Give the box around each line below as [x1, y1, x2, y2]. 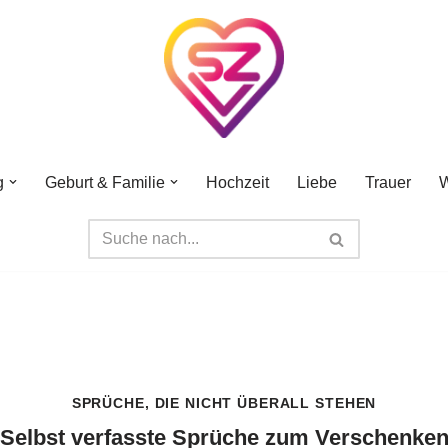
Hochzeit [206, 173, 269, 191]
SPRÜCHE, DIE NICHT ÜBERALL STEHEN [71, 395, 377, 411]
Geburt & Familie [45, 173, 165, 191]
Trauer [365, 173, 411, 191]
